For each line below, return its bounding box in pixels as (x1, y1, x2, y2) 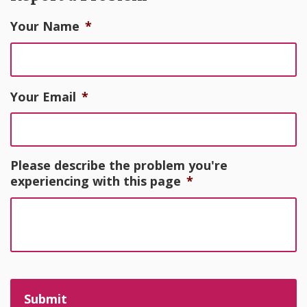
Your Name (10, 18, 79, 35)
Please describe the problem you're (10, 157, 228, 174)
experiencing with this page (10, 173, 181, 190)
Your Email (10, 88, 76, 105)
